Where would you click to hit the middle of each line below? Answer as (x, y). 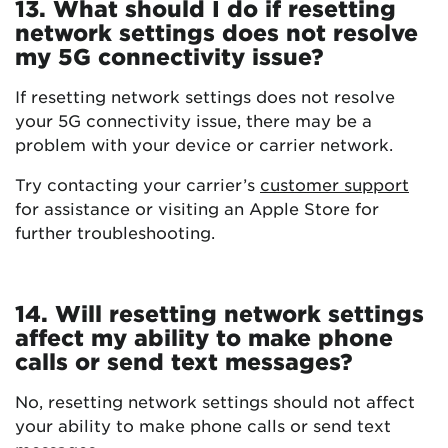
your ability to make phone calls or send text (203, 425)
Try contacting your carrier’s (137, 184)
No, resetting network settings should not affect (215, 401)
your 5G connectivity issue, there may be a (193, 120)
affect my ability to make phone (204, 337)
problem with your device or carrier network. (204, 144)
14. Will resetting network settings (219, 313)
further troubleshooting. (115, 232)
